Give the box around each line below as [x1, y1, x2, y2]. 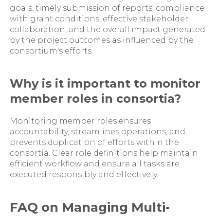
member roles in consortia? [10, 91, 181, 106]
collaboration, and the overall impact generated [10, 25, 205, 34]
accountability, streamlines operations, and [10, 127, 185, 136]
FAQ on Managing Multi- [10, 200, 170, 215]
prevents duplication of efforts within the [10, 138, 179, 147]
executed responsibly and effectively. [10, 170, 158, 179]
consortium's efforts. [10, 46, 93, 55]
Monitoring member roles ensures [10, 116, 151, 126]
